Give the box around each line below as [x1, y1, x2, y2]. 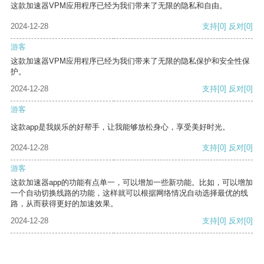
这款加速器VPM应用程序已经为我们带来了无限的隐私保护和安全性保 [11, 57, 250, 66]
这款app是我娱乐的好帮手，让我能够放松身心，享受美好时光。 [11, 123, 230, 132]
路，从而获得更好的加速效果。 [11, 199, 118, 209]
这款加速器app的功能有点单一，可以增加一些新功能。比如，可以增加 [11, 178, 253, 187]
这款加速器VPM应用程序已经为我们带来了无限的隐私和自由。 [11, 1, 227, 11]
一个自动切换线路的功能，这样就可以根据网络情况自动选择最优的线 [11, 189, 248, 198]
